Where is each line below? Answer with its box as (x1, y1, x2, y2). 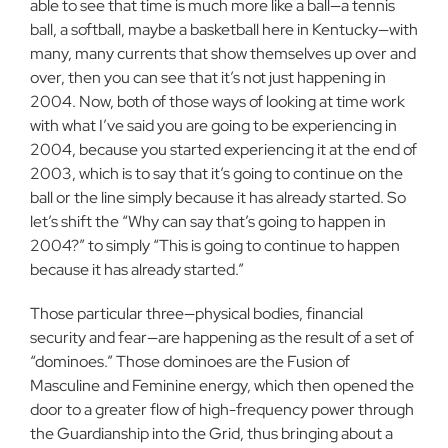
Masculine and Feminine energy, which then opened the (30, 375, 414, 396)
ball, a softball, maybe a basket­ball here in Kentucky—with (30, 19, 418, 40)
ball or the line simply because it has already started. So (30, 187, 406, 208)
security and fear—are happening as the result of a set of (30, 327, 414, 348)
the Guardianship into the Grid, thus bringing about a (30, 423, 393, 444)
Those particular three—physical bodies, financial (30, 303, 363, 324)
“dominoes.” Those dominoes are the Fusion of (30, 351, 350, 372)
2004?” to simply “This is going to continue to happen (30, 235, 400, 256)
